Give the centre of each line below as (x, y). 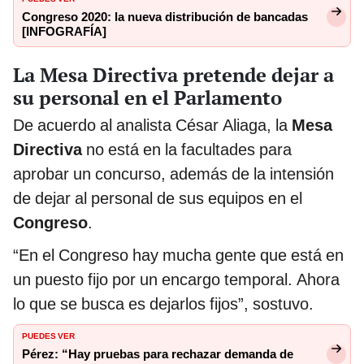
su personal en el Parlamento (147, 98)
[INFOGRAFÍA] (64, 32)
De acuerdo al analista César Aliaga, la (152, 126)
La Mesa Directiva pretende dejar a (173, 75)
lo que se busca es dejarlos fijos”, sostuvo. (163, 304)
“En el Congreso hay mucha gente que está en (178, 256)
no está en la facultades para (189, 150)
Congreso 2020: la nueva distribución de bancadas (165, 17)
